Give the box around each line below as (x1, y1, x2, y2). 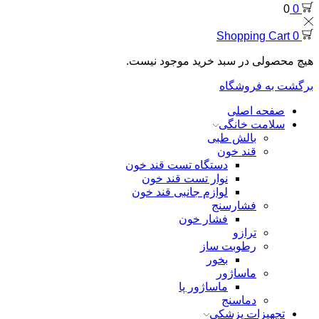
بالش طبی (207, 132, 256, 145)
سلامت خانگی (219, 118, 285, 131)
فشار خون (179, 213, 228, 226)
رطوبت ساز (200, 240, 256, 253)
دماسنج (221, 294, 256, 307)
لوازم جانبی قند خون (132, 186, 228, 199)
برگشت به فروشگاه (219, 80, 313, 93)
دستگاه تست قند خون (125, 159, 228, 172)
